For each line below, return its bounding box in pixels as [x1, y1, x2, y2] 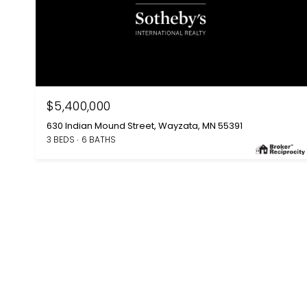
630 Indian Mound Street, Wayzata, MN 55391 [47, 119, 243, 132]
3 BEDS [47, 133, 75, 145]
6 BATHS [82, 133, 116, 145]
